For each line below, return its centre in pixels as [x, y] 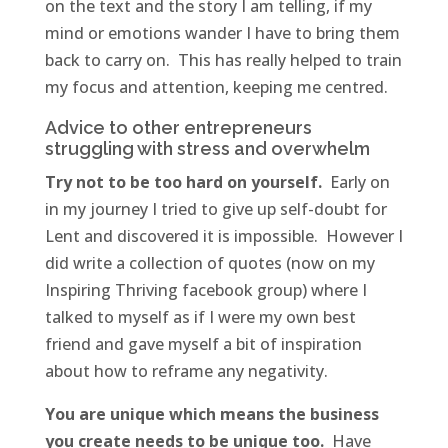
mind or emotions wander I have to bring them [222, 33]
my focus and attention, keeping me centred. [216, 87]
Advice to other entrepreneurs [178, 128]
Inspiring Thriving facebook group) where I [205, 290]
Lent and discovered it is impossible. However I [223, 236]
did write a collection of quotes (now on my [209, 263]
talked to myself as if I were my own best [200, 317]
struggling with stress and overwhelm [207, 149]
